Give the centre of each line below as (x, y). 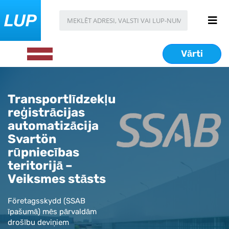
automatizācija (53, 126)
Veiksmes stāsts (57, 179)
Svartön (32, 139)
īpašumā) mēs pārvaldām (52, 212)
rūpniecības (43, 152)
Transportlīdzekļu (62, 99)
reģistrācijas (46, 112)
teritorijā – (40, 166)
